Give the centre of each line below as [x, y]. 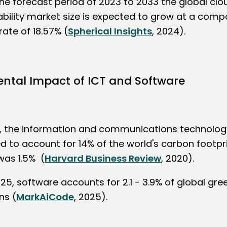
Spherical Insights [110, 31]
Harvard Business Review [103, 158]
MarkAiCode [45, 197]
